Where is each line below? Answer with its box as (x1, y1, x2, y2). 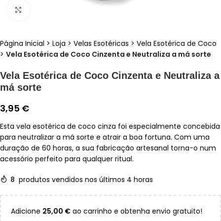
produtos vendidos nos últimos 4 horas (19, 175, 153, 185)
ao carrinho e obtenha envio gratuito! (71, 206, 202, 217)
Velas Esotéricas (74, 38, 129, 49)
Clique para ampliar (29, 5, 97, 14)
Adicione (11, 206, 42, 217)
